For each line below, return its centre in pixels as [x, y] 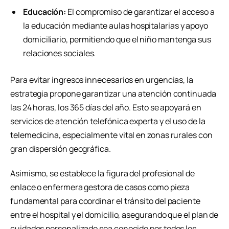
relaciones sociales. [60, 53]
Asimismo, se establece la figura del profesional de [102, 174]
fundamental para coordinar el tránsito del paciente [105, 201]
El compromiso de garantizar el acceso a [141, 12]
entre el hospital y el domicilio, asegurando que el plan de [114, 215]
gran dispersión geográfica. [61, 149]
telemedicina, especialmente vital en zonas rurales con [111, 135]
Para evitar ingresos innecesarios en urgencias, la [102, 80]
